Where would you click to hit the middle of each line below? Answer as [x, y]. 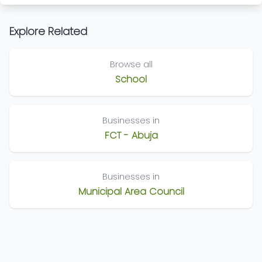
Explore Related [48, 31]
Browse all [131, 64]
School [131, 79]
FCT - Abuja [131, 135]
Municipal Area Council [131, 192]
